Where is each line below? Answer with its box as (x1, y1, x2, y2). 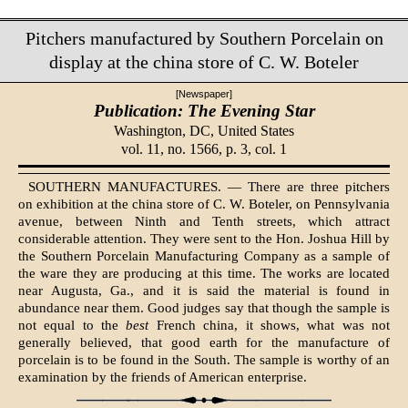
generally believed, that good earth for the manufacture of (18, 335, 390, 351)
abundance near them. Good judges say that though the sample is (18, 301, 390, 316)
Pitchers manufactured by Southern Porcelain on (25, 28, 383, 48)
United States (218, 122, 294, 138)
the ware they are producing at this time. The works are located (18, 266, 390, 281)
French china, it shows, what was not (148, 318, 391, 333)
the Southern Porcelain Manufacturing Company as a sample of (18, 249, 390, 264)
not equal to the (18, 318, 127, 333)
